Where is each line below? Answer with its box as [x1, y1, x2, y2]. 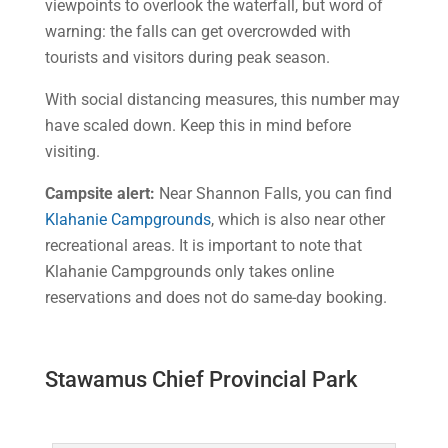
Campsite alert [44, 184, 150, 203]
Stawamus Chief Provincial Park [44, 367, 357, 392]
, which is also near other [210, 210, 385, 229]
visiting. [44, 142, 100, 161]
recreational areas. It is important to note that [44, 236, 362, 255]
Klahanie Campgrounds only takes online [44, 262, 334, 281]
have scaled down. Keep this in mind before [44, 116, 351, 135]
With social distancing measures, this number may [44, 90, 400, 109]
